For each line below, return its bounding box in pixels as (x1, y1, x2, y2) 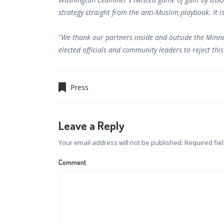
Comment (58, 157, 86, 166)
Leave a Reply (58, 117, 124, 132)
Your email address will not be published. (58, 137, 183, 147)
